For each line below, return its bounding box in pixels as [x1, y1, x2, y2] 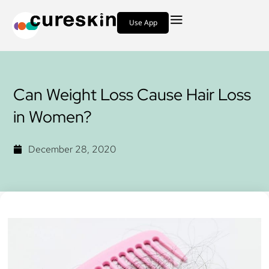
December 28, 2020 [28, 142, 116, 156]
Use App [128, 17, 157, 28]
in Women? [13, 106, 92, 127]
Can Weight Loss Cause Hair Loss [13, 83, 252, 105]
